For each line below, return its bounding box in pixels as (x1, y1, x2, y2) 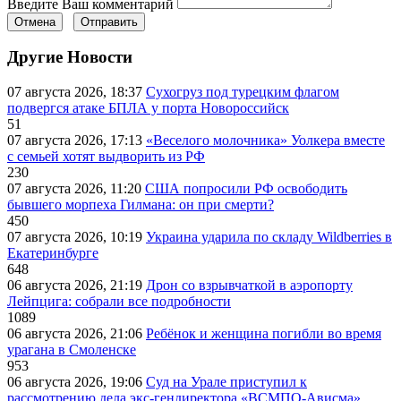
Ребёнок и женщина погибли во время (146, 326, 381, 342)
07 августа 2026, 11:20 (7, 181, 145, 197)
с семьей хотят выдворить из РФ (7, 149, 205, 165)
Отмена (14, 14, 55, 29)
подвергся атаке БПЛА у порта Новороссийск (7, 100, 289, 116)
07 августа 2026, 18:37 (7, 84, 146, 100)
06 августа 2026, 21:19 (7, 277, 146, 294)
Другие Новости (7, 47, 132, 67)
